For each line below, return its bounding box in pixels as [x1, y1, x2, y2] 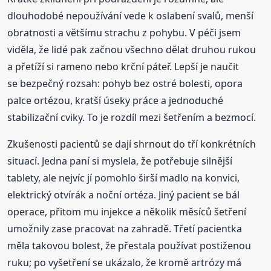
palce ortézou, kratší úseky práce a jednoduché [7, 93, 224, 107]
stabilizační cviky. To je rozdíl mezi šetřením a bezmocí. [7, 110, 256, 124]
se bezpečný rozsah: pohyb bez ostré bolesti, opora [7, 76, 243, 90]
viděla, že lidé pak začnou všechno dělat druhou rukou [7, 42, 256, 56]
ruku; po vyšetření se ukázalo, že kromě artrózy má [7, 255, 242, 269]
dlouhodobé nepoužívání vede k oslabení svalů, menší [7, 8, 254, 22]
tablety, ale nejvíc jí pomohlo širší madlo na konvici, [7, 171, 240, 184]
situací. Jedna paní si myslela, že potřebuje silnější [7, 154, 233, 168]
